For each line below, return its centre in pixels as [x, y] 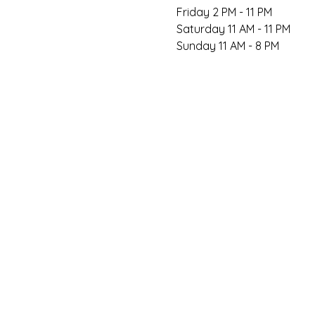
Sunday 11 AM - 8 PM [227, 46]
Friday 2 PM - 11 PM [224, 12]
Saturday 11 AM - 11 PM [233, 29]
